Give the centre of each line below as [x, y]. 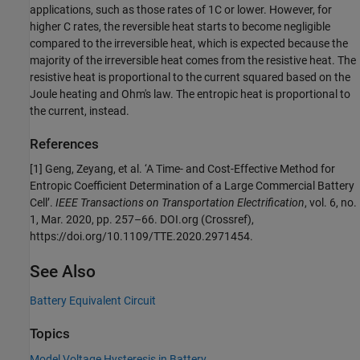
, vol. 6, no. [331, 203]
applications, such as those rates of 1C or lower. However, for [181, 9]
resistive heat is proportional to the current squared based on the [190, 77]
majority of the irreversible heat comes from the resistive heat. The [193, 60]
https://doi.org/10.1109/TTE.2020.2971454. [141, 237]
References [64, 144]
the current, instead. [80, 110]
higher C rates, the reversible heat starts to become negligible [180, 26]
